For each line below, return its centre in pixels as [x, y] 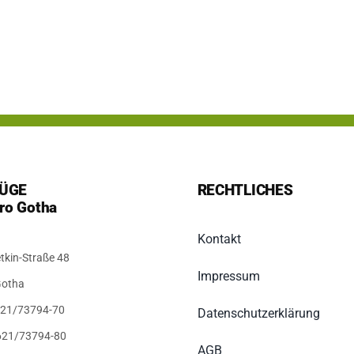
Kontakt [219, 239]
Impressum [228, 277]
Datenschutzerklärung [258, 314]
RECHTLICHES [245, 190]
